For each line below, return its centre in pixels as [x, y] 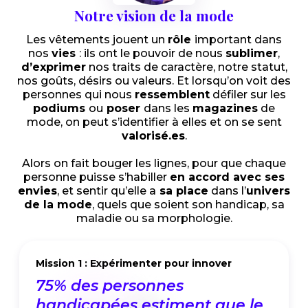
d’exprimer [53, 67]
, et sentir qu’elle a [107, 191]
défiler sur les [247, 95]
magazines [225, 108]
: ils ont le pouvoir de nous [152, 53]
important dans [238, 40]
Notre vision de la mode [154, 15]
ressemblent [172, 95]
